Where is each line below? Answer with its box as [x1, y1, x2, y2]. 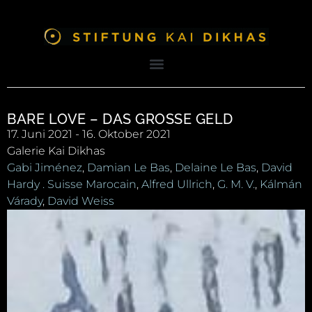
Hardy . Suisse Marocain [7, 178, 136, 192]
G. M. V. [217, 178, 255, 192]
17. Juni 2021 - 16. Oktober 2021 [7, 127, 171, 141]
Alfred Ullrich [141, 178, 212, 192]
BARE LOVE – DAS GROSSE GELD [7, 111, 223, 128]
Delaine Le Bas [175, 161, 256, 175]
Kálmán [260, 178, 302, 192]
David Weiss [47, 194, 114, 208]
